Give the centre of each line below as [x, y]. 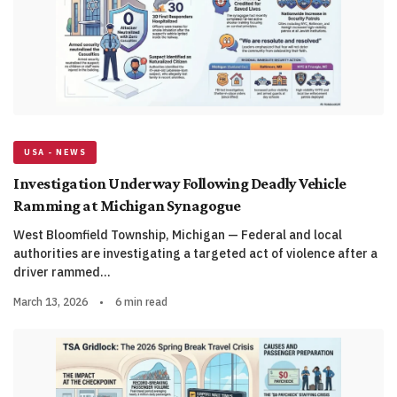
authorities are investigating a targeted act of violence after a [195, 254]
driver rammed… [62, 272]
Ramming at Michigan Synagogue [127, 206]
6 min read [141, 302]
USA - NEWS [55, 152]
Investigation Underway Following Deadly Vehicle [180, 184]
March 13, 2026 [51, 302]
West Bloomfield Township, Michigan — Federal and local [178, 235]
